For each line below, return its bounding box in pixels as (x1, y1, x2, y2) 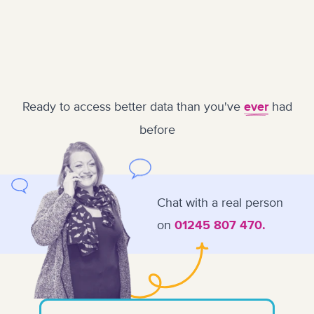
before (139, 122, 175, 137)
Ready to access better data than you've (22, 99, 244, 114)
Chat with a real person (157, 195, 283, 210)
